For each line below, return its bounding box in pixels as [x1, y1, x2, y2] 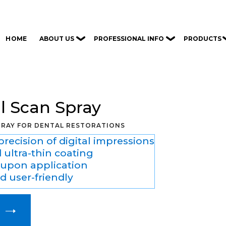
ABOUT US [39, 34, 75, 42]
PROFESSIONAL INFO [94, 34, 164, 42]
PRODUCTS [183, 34, 221, 42]
